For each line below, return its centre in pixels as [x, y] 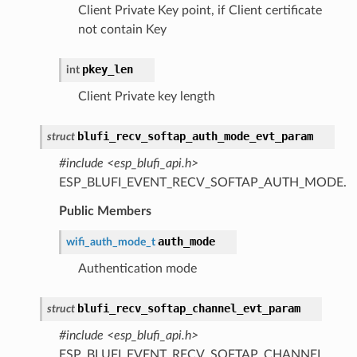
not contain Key [122, 29]
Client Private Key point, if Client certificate [200, 10]
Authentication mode [137, 268]
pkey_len [107, 69]
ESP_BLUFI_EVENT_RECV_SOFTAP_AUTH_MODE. [202, 182]
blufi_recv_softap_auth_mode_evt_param [195, 136]
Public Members [105, 211]
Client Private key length [146, 96]
